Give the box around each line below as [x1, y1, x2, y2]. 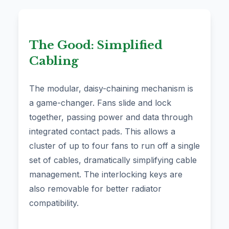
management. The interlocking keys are [29, 169, 182, 180]
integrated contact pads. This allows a [29, 126, 175, 137]
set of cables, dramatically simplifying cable [29, 155, 197, 166]
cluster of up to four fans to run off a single [29, 141, 200, 151]
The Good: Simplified [29, 38, 163, 53]
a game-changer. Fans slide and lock [29, 98, 171, 108]
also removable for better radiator [29, 184, 162, 194]
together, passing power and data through [29, 112, 193, 123]
